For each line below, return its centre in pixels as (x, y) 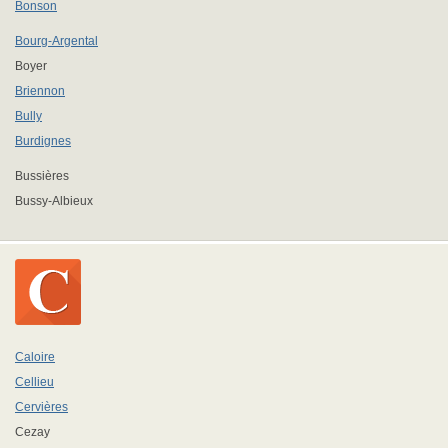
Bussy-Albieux (54, 201)
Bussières (42, 176)
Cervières (41, 407)
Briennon (40, 91)
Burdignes (43, 141)
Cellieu (34, 382)
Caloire (35, 357)
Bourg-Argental (56, 41)
